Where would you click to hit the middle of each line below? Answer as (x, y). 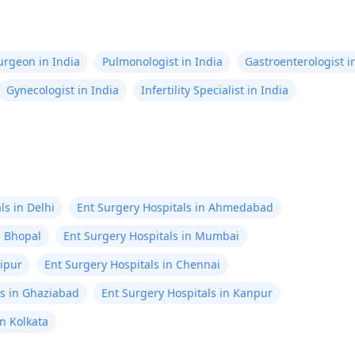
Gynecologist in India (63, 90)
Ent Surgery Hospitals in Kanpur (187, 293)
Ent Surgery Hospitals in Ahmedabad (175, 207)
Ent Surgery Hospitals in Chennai (132, 264)
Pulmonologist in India (162, 61)
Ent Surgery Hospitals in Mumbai (151, 236)
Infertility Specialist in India (215, 90)
